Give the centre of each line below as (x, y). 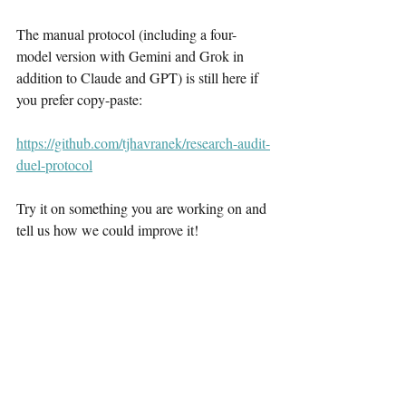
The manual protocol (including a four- (126, 34)
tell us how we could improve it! (107, 230)
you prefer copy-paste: (79, 99)
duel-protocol (54, 164)
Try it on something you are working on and (143, 208)
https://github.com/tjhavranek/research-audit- (143, 143)
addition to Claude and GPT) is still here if (139, 77)
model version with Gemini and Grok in (132, 56)
